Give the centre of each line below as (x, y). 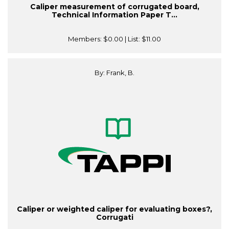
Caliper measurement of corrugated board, (114, 7)
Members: (86, 39)
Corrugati (114, 217)
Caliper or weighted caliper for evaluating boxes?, (114, 209)
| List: (132, 39)
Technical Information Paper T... (114, 15)
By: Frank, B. (114, 73)
